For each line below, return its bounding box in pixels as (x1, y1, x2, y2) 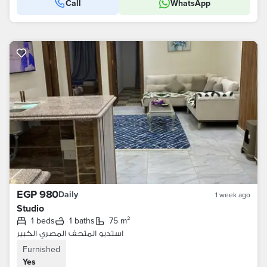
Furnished (23, 243, 60, 255)
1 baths (72, 215, 95, 226)
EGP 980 (17, 187, 58, 202)
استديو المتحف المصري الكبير (17, 227, 123, 239)
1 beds (34, 215, 55, 226)
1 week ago (215, 190, 250, 200)
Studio (17, 201, 44, 215)
